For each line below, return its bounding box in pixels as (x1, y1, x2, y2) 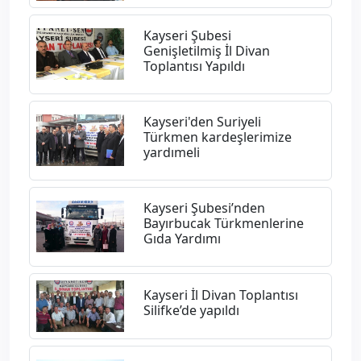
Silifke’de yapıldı (143, 301, 239, 319)
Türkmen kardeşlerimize (143, 127, 292, 146)
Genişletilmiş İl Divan (143, 41, 270, 60)
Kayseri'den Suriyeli (143, 112, 261, 131)
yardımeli (143, 143, 200, 161)
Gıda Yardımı (143, 229, 221, 247)
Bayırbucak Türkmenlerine (143, 214, 304, 232)
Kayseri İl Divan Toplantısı (143, 285, 298, 304)
